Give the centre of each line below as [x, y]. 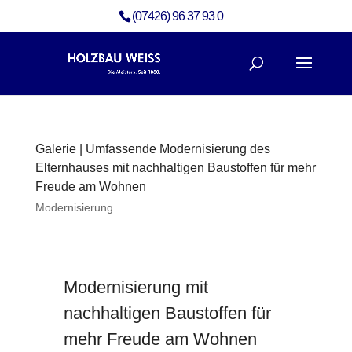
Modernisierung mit [136, 287]
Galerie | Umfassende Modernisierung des [152, 149]
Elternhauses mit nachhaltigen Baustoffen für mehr [175, 168]
